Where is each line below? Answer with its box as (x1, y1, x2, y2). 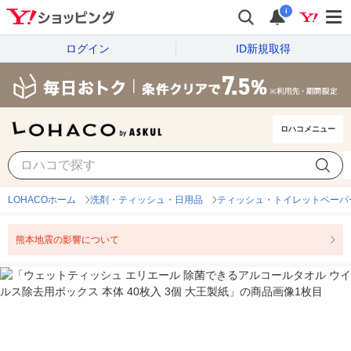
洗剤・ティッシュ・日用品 (90, 194, 203, 206)
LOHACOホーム (8, 194, 76, 206)
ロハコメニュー (280, 125, 335, 134)
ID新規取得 (236, 42, 291, 55)
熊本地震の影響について (16, 234, 119, 246)
